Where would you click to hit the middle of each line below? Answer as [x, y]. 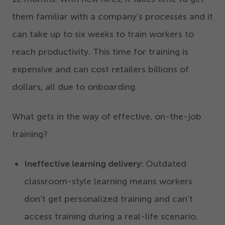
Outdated [166, 164]
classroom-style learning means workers [108, 182]
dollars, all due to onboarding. [75, 87]
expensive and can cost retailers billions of [100, 70]
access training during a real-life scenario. [111, 217]
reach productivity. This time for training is [100, 52]
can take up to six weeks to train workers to [103, 34]
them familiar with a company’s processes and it [113, 17]
